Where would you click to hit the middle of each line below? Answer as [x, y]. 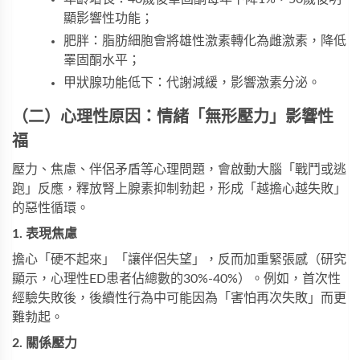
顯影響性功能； [108, 19]
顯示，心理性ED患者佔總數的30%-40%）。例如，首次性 [176, 279]
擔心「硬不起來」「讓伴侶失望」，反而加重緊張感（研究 [179, 260]
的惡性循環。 [51, 209]
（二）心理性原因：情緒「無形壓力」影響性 [173, 118]
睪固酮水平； [102, 61]
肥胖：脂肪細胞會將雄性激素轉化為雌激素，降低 [205, 41]
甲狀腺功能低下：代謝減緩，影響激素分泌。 [192, 83]
